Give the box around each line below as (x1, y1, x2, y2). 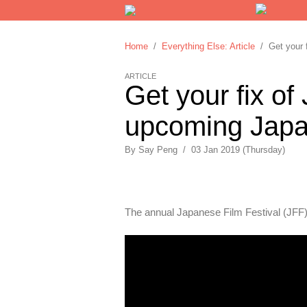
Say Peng (138, 145, 177, 155)
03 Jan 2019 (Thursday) (191, 145, 285, 155)
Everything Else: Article (162, 41, 255, 51)
